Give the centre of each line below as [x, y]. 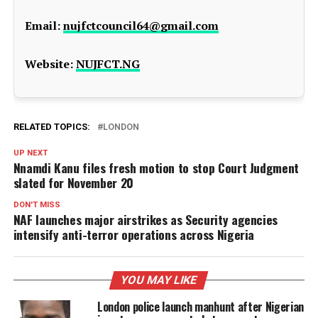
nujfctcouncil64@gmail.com [141, 26]
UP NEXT [30, 153]
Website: [49, 64]
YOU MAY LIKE [159, 280]
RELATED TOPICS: [51, 127]
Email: [42, 26]
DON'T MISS [37, 205]
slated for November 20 [73, 182]
